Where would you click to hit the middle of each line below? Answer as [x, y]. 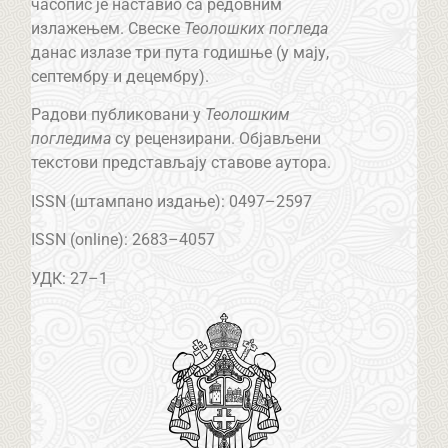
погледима [71, 139]
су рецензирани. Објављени [216, 139]
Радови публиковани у [118, 115]
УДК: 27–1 [70, 278]
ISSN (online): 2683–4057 [123, 240]
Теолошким [248, 115]
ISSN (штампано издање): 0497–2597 [172, 201]
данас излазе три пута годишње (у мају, [180, 53]
